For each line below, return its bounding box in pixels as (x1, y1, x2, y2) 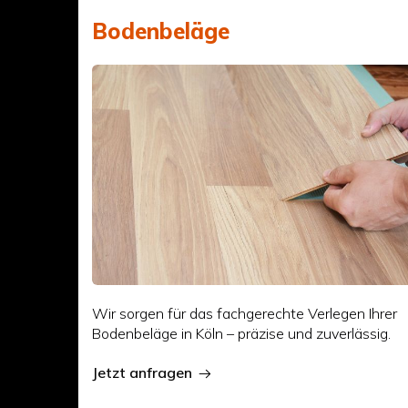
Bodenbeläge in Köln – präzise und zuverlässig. (92, 323, 392, 342)
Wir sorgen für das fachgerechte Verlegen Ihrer (92, 303, 398, 322)
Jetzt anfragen (92, 362, 193, 382)
